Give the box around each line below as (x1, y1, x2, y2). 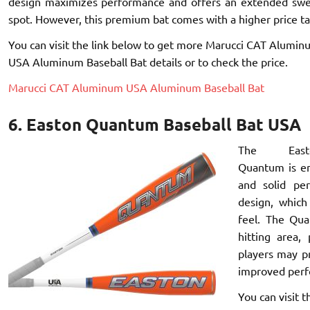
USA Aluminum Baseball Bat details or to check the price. (8, 55, 288, 69)
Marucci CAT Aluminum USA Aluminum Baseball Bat (8, 80, 264, 95)
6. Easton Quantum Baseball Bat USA (8, 113, 301, 135)
